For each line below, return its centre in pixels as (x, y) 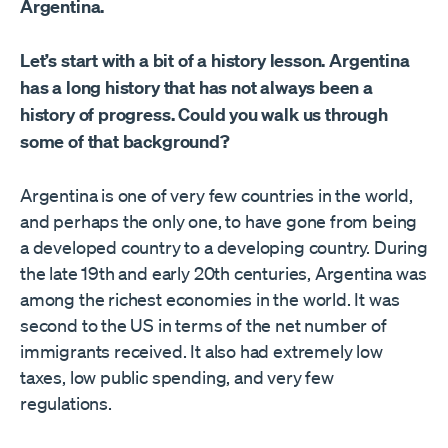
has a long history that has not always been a (196, 88)
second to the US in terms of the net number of (203, 325)
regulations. (66, 403)
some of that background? (125, 142)
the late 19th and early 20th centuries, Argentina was (223, 273)
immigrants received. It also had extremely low (201, 351)
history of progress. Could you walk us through (204, 115)
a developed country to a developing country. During (224, 247)
